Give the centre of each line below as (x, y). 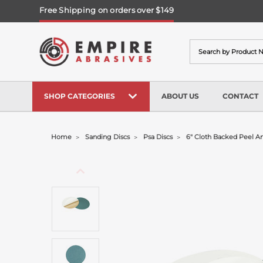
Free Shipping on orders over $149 (107, 10)
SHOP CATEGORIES (80, 96)
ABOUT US (180, 96)
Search (204, 45)
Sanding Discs (108, 137)
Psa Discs (158, 137)
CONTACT (240, 96)
